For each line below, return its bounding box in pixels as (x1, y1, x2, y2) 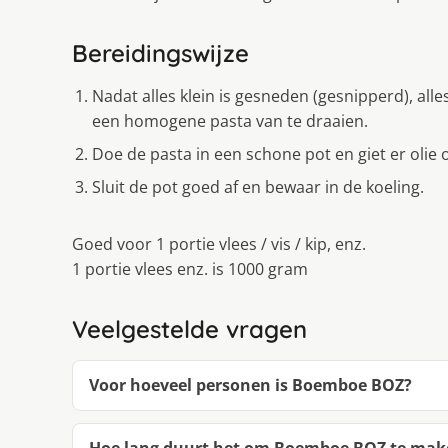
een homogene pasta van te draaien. (92, 110, 368, 133)
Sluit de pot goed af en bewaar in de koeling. (92, 176, 424, 199)
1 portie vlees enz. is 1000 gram (72, 258, 308, 281)
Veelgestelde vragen (72, 314, 307, 345)
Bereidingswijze (72, 38, 249, 69)
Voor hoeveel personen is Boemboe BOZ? (89, 374, 412, 397)
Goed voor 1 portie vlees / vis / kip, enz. (72, 233, 366, 256)
